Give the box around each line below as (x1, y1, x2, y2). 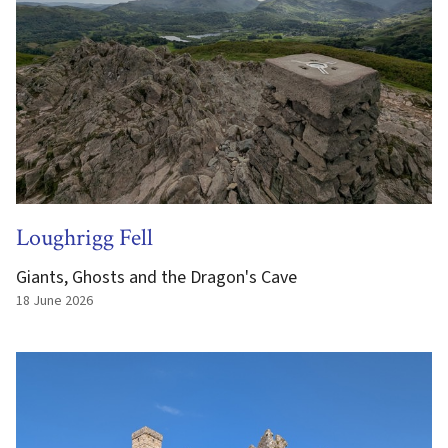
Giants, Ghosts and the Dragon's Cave (16, 265, 297, 290)
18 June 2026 (16, 291, 93, 311)
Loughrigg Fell (16, 222, 153, 253)
